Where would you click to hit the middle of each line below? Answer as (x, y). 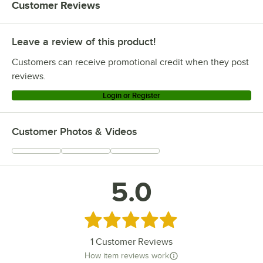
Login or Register (131, 95)
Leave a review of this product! (84, 41)
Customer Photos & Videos (74, 131)
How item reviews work (127, 255)
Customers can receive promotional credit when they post (130, 62)
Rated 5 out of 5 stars (133, 218)
